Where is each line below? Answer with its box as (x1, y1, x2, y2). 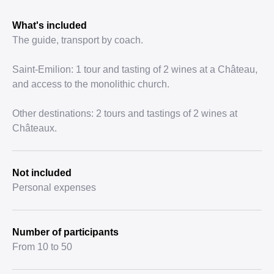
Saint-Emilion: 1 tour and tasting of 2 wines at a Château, (12, 64, 257, 75)
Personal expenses (12, 182, 96, 193)
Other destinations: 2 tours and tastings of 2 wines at (12, 108, 237, 119)
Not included (12, 168, 72, 178)
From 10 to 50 (12, 242, 72, 252)
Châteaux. (12, 123, 57, 133)
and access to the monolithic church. (12, 79, 169, 89)
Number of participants (12, 227, 119, 237)
